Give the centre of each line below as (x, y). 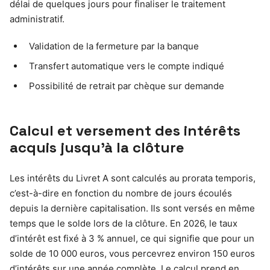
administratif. (37, 19)
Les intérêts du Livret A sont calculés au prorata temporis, (133, 178)
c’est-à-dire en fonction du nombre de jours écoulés (121, 193)
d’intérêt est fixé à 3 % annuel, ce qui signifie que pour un (132, 238)
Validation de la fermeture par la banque (114, 46)
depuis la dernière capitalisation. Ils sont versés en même (132, 208)
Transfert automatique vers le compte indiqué (127, 66)
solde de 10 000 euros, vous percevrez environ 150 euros (132, 253)
